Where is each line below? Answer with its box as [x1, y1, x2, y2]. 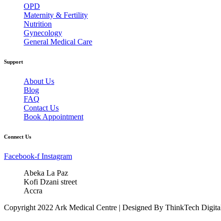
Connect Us [4, 134, 31, 140]
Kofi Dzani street [24, 178, 77, 186]
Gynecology [24, 29, 62, 37]
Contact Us [24, 104, 59, 112]
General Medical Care [24, 37, 92, 46]
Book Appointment [24, 112, 83, 121]
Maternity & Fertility [24, 11, 88, 20]
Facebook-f [4, 152, 39, 161]
